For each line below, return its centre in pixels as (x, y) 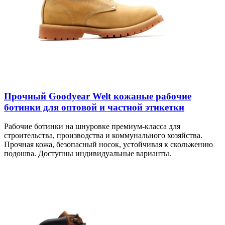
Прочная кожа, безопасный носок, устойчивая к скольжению (108, 145)
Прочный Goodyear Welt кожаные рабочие (98, 96)
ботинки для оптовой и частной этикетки (94, 107)
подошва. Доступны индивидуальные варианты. (88, 154)
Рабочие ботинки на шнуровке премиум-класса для (92, 127)
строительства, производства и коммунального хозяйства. (103, 136)
